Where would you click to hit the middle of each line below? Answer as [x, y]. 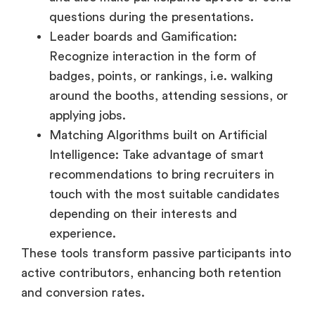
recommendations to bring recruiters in [162, 102]
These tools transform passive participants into [156, 181]
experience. [83, 161]
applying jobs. [88, 43]
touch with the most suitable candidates [165, 122]
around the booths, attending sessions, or [169, 24]
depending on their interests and [143, 142]
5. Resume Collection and [152, 286]
